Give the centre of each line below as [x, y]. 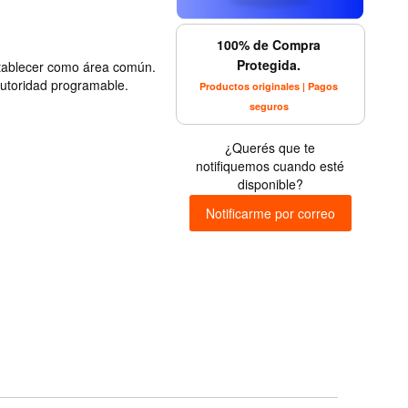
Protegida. [269, 64]
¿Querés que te [270, 147]
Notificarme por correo [270, 213]
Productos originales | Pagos [269, 86]
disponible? [270, 184]
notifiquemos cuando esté [270, 165]
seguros [269, 106]
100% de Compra [269, 44]
